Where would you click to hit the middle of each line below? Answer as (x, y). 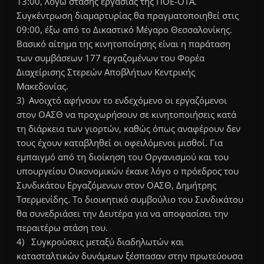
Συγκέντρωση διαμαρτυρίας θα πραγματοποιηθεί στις (128, 16)
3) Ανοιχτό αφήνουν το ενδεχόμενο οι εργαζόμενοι (122, 100)
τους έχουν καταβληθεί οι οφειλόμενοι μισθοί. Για (120, 143)
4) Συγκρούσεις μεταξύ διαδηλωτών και (100, 242)
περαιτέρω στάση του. (62, 228)
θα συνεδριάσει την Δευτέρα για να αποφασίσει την (123, 214)
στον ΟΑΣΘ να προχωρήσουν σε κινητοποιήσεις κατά (127, 115)
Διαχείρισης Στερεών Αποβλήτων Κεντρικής (106, 72)
